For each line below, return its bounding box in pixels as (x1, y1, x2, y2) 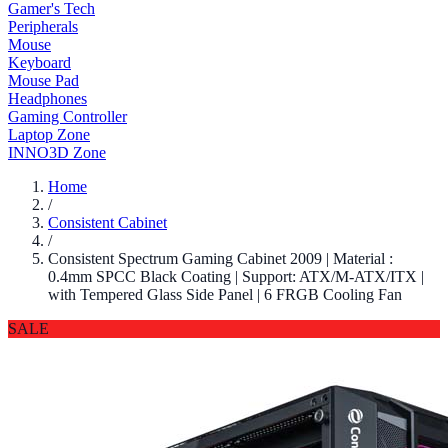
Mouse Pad (8, 72, 79, 89)
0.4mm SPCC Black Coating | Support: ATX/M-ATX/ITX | (48, 268, 424, 285)
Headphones (8, 90, 87, 107)
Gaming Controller (8, 108, 127, 125)
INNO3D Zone (8, 144, 106, 161)
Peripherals (8, 18, 78, 35)
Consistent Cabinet (48, 214, 167, 231)
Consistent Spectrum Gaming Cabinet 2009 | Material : (48, 250, 393, 267)
